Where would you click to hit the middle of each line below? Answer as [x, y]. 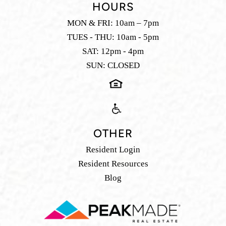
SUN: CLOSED [113, 66]
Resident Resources [113, 164]
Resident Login [113, 150]
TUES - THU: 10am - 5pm [113, 37]
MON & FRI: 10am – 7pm [113, 23]
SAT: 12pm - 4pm [113, 51]
